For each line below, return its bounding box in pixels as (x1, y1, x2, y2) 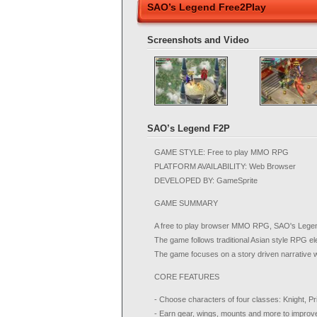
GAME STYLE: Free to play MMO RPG (154, 148, 289, 156)
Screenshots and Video (147, 35, 249, 45)
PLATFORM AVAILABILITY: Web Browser (154, 162, 296, 171)
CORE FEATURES (154, 272, 219, 281)
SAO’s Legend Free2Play (147, 1, 266, 13)
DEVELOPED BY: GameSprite (154, 176, 258, 185)
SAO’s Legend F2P (147, 123, 230, 134)
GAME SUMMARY (154, 199, 218, 207)
